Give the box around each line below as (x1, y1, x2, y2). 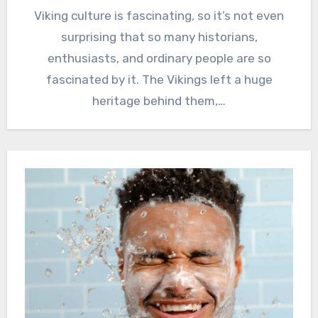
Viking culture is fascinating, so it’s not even (34, 9, 284, 23)
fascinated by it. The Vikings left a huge (45, 72, 273, 87)
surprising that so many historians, (60, 30, 258, 45)
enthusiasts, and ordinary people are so (47, 51, 271, 66)
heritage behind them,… (92, 94, 226, 109)
